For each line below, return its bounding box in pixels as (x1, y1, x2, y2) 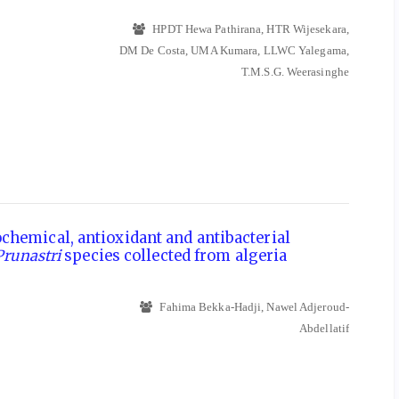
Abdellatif (299, 322, 349, 336)
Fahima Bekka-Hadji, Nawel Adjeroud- (157, 300, 349, 314)
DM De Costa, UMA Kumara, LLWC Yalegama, (119, 43, 349, 57)
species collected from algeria (61, 247, 288, 265)
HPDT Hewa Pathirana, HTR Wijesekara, (150, 21, 349, 36)
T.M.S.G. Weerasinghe (241, 64, 349, 78)
